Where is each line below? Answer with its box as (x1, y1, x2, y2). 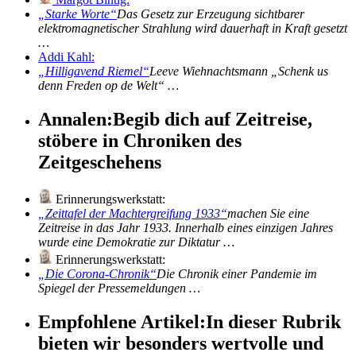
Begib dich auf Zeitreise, (113, 109, 312, 130)
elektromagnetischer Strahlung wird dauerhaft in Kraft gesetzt (38, 21, 347, 36)
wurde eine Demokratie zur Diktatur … (38, 235, 234, 250)
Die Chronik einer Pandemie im (157, 267, 317, 281)
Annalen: (38, 109, 113, 130)
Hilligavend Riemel (45, 64, 142, 79)
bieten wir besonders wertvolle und (38, 333, 323, 354)
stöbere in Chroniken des (38, 130, 242, 152)
